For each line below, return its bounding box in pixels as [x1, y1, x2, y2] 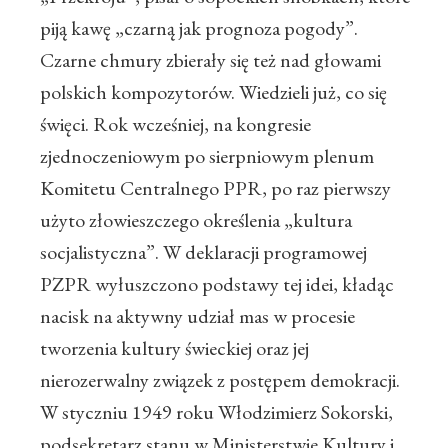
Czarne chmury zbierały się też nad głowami [40, 47, 381, 74]
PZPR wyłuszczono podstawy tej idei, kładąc [40, 271, 394, 298]
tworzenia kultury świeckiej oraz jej [40, 335, 309, 362]
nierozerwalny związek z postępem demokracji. [40, 367, 400, 394]
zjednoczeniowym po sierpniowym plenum [40, 143, 374, 170]
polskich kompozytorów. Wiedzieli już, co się [40, 79, 387, 106]
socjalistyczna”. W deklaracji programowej [40, 239, 367, 266]
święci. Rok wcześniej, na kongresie [40, 111, 311, 138]
